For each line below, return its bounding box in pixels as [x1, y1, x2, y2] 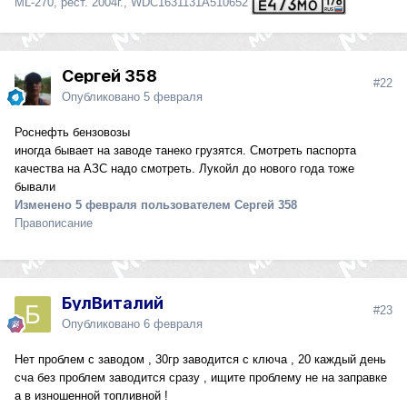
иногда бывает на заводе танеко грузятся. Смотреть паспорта [15, 144, 356, 158]
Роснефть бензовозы [15, 125, 130, 140]
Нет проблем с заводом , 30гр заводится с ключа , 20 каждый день [15, 352, 386, 367]
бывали [15, 180, 55, 194]
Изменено [15, 198, 75, 213]
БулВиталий [62, 293, 164, 313]
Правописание [15, 216, 93, 231]
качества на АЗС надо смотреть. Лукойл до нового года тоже [15, 162, 354, 176]
